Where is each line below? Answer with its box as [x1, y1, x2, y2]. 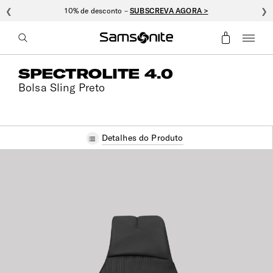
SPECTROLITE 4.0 [18, 65, 173, 82]
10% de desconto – [65, 6, 130, 15]
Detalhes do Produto [101, 132, 183, 143]
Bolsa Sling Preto [18, 80, 105, 94]
